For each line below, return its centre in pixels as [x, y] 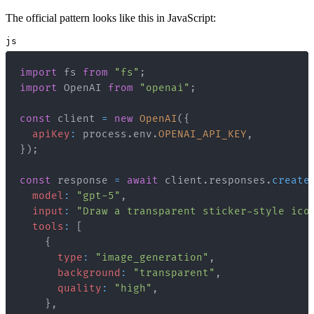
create [291, 180]
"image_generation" [152, 257]
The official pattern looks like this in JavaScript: [111, 18]
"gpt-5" [98, 196]
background [89, 273]
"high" [133, 288]
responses [237, 180]
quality [80, 288]
